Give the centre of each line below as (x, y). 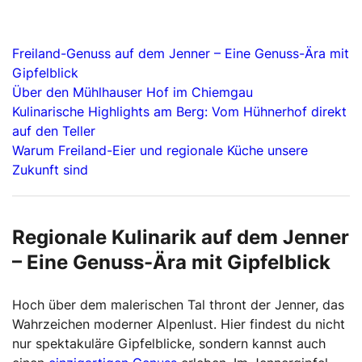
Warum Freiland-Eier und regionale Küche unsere (160, 150)
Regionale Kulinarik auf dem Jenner (181, 237)
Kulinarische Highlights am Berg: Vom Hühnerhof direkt (179, 112)
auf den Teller (54, 131)
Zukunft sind (50, 170)
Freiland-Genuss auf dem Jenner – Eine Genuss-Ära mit (181, 53)
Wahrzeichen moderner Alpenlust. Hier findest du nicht (179, 324)
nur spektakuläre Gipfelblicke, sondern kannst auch (169, 343)
